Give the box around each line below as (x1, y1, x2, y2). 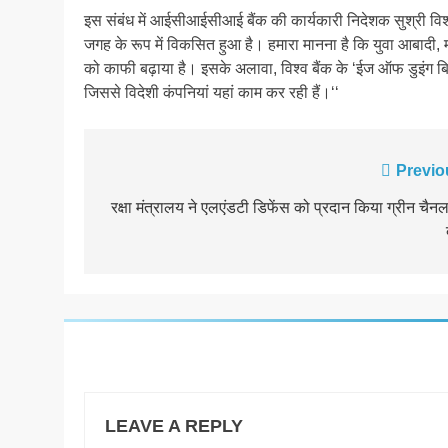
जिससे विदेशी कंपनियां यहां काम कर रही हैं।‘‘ (84, 83, 339, 101)
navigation (103, 197, 224, 225)
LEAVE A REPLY (105, 415, 243, 436)
